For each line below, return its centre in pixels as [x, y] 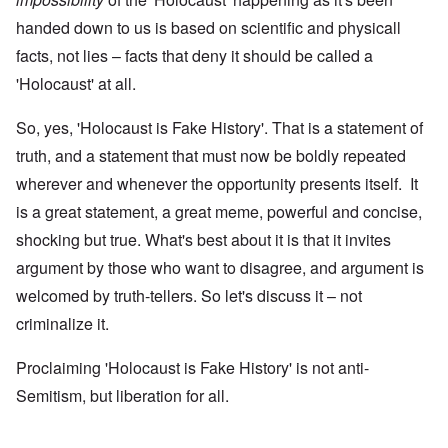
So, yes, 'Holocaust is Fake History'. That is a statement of [219, 127]
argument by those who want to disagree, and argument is [220, 267]
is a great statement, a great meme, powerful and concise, [219, 211]
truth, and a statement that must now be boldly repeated [211, 155]
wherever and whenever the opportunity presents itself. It [217, 183]
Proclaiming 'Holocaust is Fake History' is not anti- [192, 367]
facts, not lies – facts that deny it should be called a [194, 55]
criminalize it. [62, 323]
